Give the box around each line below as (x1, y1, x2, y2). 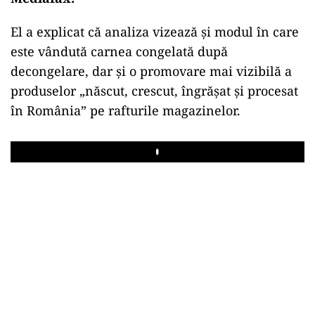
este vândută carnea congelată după (11, 42, 228, 60)
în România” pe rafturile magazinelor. (11, 101, 240, 119)
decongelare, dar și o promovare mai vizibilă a (11, 62, 292, 79)
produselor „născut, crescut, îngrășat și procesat (11, 82, 298, 99)
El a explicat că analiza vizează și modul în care (11, 22, 299, 40)
